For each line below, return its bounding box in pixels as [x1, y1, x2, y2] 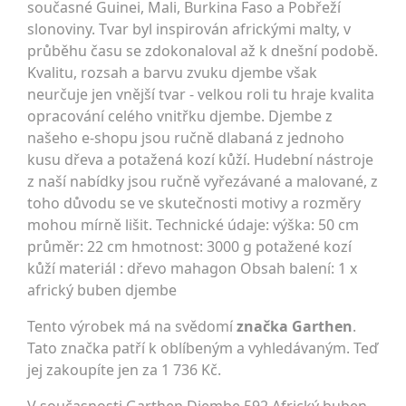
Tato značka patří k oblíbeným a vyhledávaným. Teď [27, 338, 378, 359]
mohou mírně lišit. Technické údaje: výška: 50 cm [27, 215, 359, 236]
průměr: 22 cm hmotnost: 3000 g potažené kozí [27, 237, 352, 257]
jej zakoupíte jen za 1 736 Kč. [27, 360, 221, 381]
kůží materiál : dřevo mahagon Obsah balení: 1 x [27, 258, 357, 279]
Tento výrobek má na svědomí [27, 316, 237, 337]
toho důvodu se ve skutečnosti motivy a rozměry [27, 193, 361, 214]
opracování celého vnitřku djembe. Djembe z [27, 106, 333, 127]
